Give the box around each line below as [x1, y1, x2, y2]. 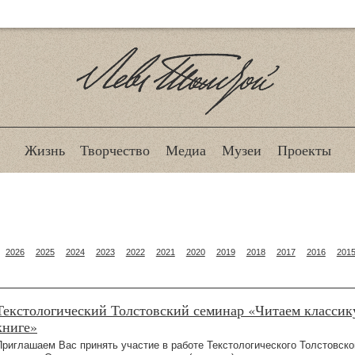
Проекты [277, 140, 331, 160]
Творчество [80, 140, 151, 160]
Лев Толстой [104, 113, 251, 149]
